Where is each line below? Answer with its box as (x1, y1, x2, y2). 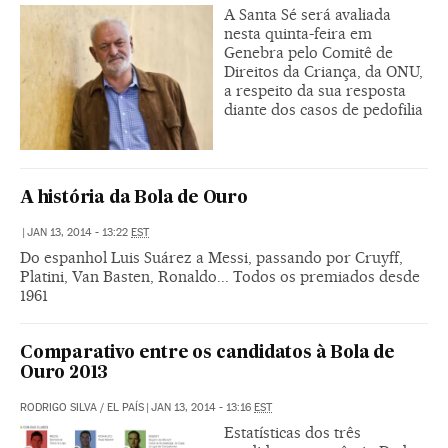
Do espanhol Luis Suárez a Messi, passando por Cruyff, (20, 247, 403, 267)
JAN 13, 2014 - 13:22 (27, 225, 131, 239)
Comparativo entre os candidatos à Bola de (20, 344, 395, 362)
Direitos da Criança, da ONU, (224, 61, 423, 81)
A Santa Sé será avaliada (224, 4, 391, 24)
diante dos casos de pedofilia (224, 99, 423, 119)
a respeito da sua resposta (224, 80, 406, 100)
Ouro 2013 (20, 364, 109, 382)
